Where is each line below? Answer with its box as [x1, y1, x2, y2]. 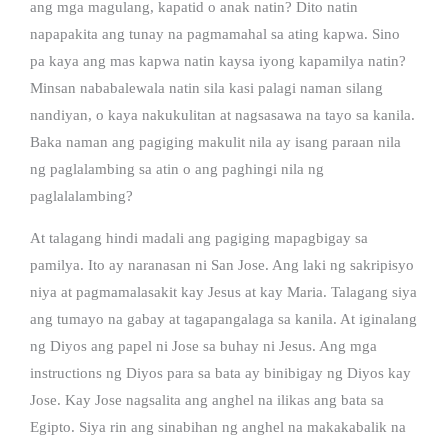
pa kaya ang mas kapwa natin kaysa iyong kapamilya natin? [30, 52, 406, 69]
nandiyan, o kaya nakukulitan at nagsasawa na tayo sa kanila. [30, 106, 415, 123]
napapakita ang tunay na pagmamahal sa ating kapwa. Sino [30, 25, 400, 42]
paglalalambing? [30, 187, 133, 204]
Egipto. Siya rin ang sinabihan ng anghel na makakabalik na [30, 418, 406, 435]
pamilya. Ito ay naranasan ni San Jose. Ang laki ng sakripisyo [30, 256, 414, 273]
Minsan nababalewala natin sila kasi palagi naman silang [30, 79, 383, 96]
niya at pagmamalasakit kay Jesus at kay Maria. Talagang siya [30, 283, 417, 300]
